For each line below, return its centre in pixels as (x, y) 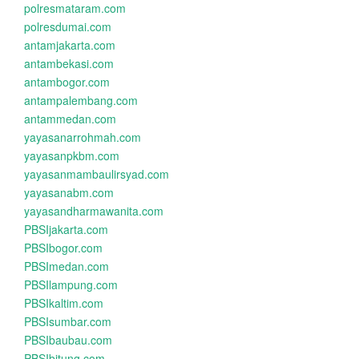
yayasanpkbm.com (72, 155)
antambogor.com (67, 82)
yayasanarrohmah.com (83, 137)
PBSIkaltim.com (64, 303)
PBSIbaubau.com (68, 340)
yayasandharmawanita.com (94, 211)
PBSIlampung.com (71, 284)
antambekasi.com (69, 63)
